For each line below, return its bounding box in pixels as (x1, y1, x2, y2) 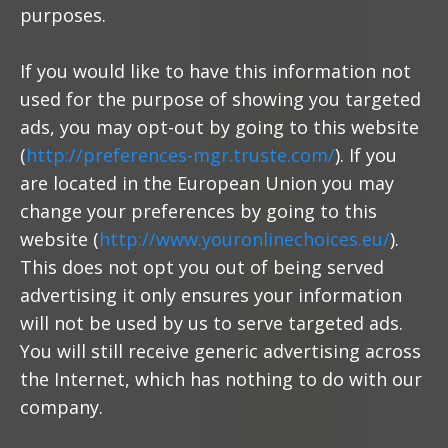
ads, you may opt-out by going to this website (20, 115, 419, 139)
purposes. (20, 3, 106, 27)
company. (20, 395, 103, 419)
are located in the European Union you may (20, 171, 394, 195)
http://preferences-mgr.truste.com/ (26, 143, 335, 167)
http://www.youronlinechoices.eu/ (99, 227, 390, 251)
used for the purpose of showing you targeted (20, 87, 421, 111)
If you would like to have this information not (20, 59, 411, 83)
